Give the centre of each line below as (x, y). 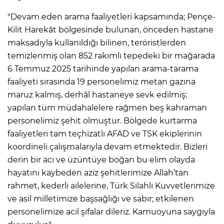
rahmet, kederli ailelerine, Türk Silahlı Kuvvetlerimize (111, 185)
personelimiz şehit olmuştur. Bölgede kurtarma (102, 120)
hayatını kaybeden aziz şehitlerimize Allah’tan (98, 172)
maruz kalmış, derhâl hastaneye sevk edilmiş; (97, 94)
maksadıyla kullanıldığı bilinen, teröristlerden (97, 42)
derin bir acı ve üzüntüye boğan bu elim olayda (101, 159)
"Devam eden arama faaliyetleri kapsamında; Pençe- (111, 16)
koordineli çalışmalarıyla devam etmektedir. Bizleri (107, 146)
